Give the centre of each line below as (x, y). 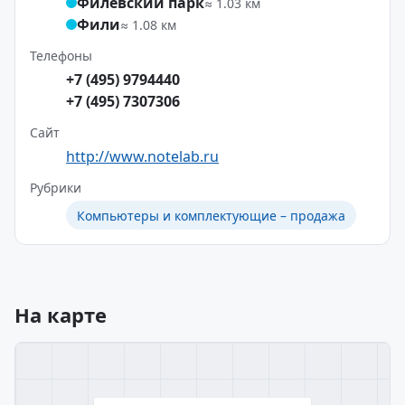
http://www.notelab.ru (142, 156)
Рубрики (56, 188)
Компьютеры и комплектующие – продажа (211, 215)
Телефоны (61, 56)
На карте (61, 315)
